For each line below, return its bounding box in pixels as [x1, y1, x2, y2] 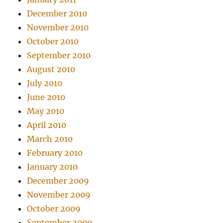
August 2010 [27, 64, 76, 75]
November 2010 [27, 22, 89, 33]
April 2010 [27, 120, 67, 130]
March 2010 [27, 134, 73, 144]
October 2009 [27, 204, 81, 214]
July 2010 [27, 78, 63, 89]
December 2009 [27, 176, 90, 186]
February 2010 [27, 148, 83, 158]
